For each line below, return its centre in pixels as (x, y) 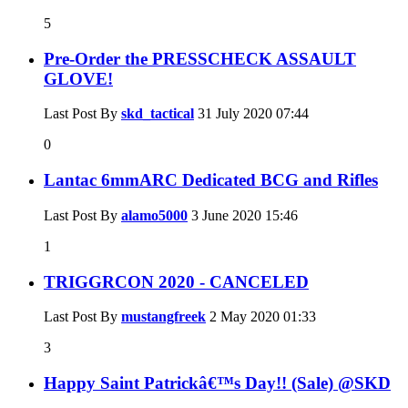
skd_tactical (158, 114)
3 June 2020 (226, 215)
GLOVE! (78, 78)
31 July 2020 (235, 114)
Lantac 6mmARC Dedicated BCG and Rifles (211, 180)
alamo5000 (154, 215)
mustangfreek (163, 317)
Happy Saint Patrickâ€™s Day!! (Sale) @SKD (217, 383)
